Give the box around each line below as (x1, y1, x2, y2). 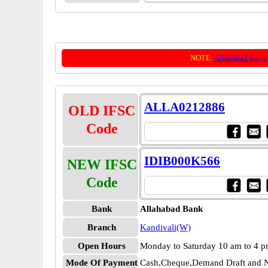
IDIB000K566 (144, 154, 220, 168)
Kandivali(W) (140, 223, 191, 232)
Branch (87, 223, 116, 232)
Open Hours (78, 241, 126, 251)
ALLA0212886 (144, 100, 225, 114)
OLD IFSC (68, 103, 135, 118)
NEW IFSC (66, 157, 137, 172)
